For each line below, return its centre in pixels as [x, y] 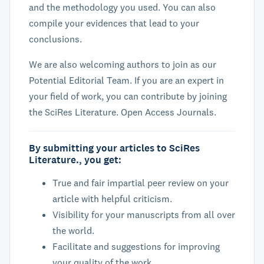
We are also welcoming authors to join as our [123, 64]
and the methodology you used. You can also [122, 7]
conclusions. [55, 39]
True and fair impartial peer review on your [141, 183]
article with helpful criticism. [112, 199]
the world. [73, 230]
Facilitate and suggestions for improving [136, 246]
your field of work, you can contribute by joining [128, 96]
